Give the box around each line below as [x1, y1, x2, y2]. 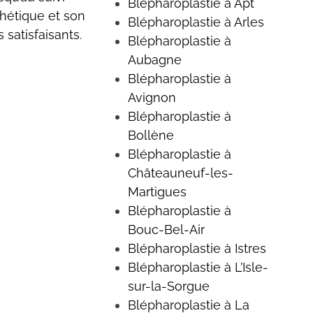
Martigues [127, 184, 187, 199]
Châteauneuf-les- [127, 165, 233, 180]
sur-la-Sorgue [127, 278, 210, 293]
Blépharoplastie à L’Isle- [127, 259, 268, 275]
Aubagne [127, 52, 182, 67]
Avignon [127, 89, 176, 105]
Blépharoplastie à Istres [127, 240, 266, 256]
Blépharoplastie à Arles [127, 14, 264, 29]
